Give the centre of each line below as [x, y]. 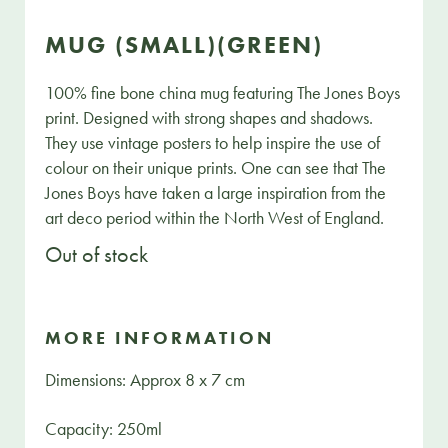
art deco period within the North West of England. [215, 217]
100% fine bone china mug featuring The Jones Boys [223, 92]
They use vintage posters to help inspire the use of [213, 142]
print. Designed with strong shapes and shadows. [209, 117]
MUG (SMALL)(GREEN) [184, 44]
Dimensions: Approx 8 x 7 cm [145, 379]
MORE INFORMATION [160, 337]
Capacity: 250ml [104, 428]
